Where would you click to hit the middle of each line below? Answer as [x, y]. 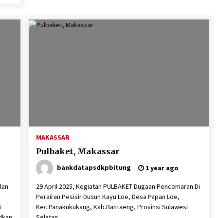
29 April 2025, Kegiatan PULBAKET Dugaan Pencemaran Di [118, 186]
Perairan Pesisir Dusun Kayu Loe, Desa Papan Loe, [108, 197]
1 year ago [161, 168]
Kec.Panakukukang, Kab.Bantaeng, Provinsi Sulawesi [112, 207]
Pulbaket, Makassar [77, 151]
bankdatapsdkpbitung [94, 167]
